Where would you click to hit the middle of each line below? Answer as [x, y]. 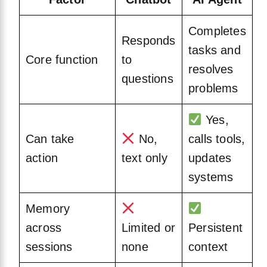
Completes [217, 31]
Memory [48, 209]
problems [213, 89]
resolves [211, 69]
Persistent [215, 228]
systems [211, 177]
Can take [50, 139]
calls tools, [217, 139]
